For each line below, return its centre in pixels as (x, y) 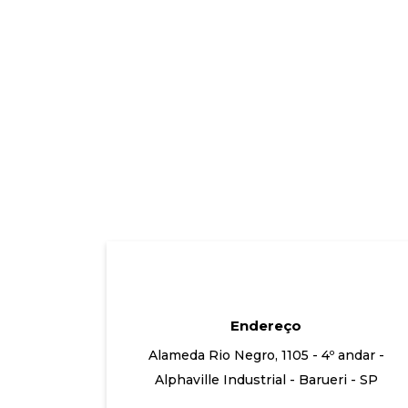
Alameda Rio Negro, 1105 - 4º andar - (266, 356)
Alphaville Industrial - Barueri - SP (266, 380)
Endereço (266, 326)
